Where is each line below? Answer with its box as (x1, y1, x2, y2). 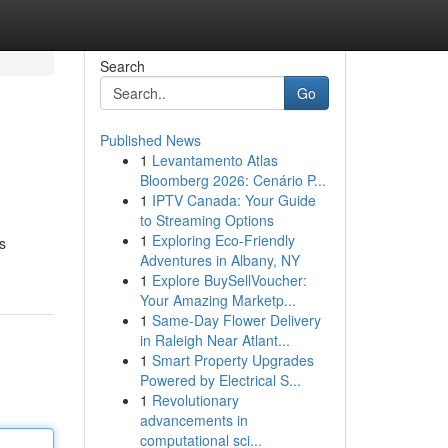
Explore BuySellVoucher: (151, 270, 307, 290)
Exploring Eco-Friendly (151, 230, 295, 250)
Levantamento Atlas (151, 150, 278, 170)
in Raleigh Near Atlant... (139, 330, 290, 350)
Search (99, 56, 145, 76)
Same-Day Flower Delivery (151, 310, 321, 330)
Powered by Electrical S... (139, 370, 301, 390)
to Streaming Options (139, 210, 274, 230)
